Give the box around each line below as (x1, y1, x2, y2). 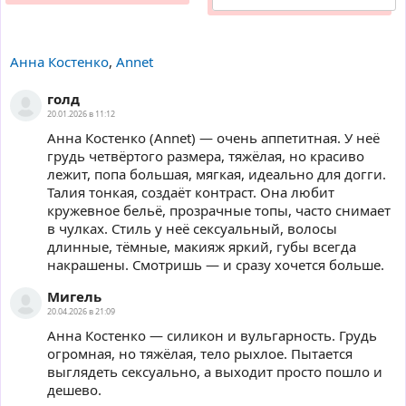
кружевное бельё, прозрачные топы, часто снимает (47, 200, 391, 219)
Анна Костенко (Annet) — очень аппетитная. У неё (47, 128, 380, 147)
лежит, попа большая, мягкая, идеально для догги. (47, 164, 386, 183)
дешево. (47, 380, 101, 399)
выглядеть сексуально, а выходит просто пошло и (47, 362, 382, 381)
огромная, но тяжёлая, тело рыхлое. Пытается (47, 343, 353, 362)
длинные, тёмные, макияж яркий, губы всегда (47, 237, 356, 256)
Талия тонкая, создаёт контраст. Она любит (47, 182, 334, 201)
